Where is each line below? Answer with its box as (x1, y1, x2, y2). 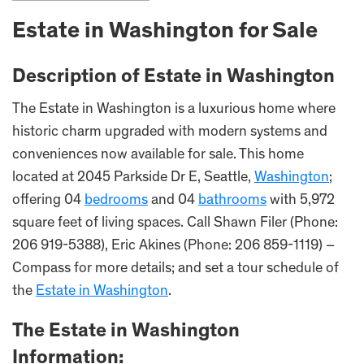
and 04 (148, 193, 198, 208)
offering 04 (12, 193, 84, 208)
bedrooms (84, 193, 148, 208)
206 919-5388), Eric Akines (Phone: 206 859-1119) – (12, 239, 335, 253)
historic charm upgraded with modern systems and (12, 125, 327, 140)
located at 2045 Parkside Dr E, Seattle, (12, 171, 254, 185)
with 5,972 (266, 193, 335, 208)
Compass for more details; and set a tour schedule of (12, 262, 339, 276)
